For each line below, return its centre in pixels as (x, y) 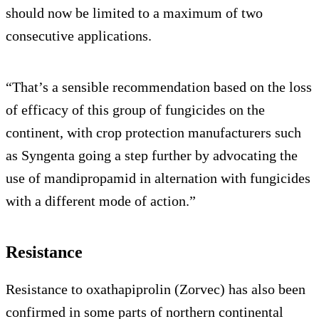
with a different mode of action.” (101, 201)
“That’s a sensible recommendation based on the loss (159, 87)
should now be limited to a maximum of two (134, 13)
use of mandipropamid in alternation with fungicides (158, 178)
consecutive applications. (79, 36)
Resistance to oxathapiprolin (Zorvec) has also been (156, 289)
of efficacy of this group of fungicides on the (135, 110)
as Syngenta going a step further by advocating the (152, 156)
